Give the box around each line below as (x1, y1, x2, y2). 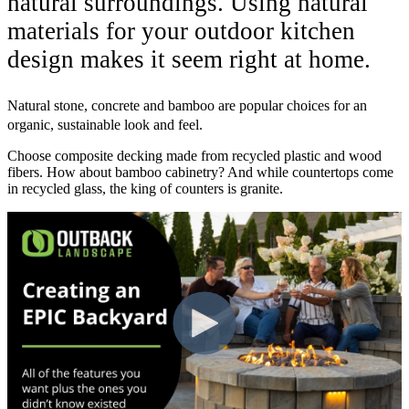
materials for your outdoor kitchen (7, 17, 355, 46)
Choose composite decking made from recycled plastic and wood (7, 148, 382, 164)
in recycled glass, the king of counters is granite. (7, 181, 283, 197)
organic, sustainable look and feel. (7, 117, 203, 133)
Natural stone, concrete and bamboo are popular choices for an (7, 98, 367, 114)
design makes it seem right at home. (7, 46, 377, 74)
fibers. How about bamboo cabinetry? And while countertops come (7, 164, 393, 181)
